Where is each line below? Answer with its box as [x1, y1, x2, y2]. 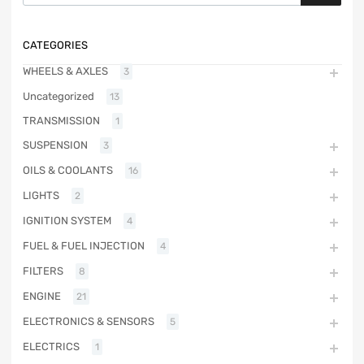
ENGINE [23, 290, 61, 303]
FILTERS [23, 265, 63, 278]
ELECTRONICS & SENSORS [23, 315, 154, 328]
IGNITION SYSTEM [23, 214, 111, 227]
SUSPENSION [23, 139, 88, 152]
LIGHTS [23, 189, 59, 202]
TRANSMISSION [23, 115, 100, 128]
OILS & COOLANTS [23, 164, 113, 177]
